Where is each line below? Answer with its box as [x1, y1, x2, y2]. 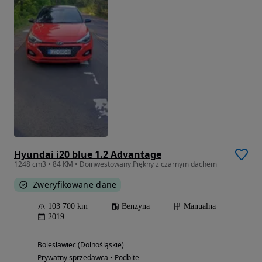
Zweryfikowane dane [33, 179, 117, 191]
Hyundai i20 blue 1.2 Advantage [14, 148, 161, 161]
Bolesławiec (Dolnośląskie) [37, 240, 124, 250]
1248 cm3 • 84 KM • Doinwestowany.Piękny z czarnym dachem [14, 159, 217, 170]
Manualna [184, 202, 216, 211]
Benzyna [122, 202, 150, 211]
